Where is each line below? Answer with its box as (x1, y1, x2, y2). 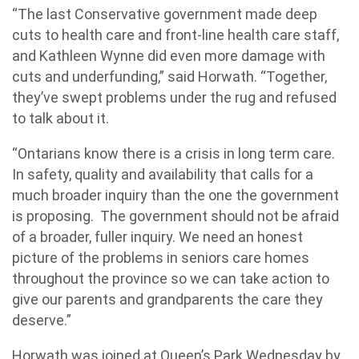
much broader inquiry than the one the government (12, 187, 339, 204)
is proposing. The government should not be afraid (12, 208, 339, 224)
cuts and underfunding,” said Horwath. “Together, (12, 68, 327, 85)
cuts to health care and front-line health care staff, (12, 26, 339, 43)
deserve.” (12, 312, 71, 329)
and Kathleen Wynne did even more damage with (12, 47, 325, 64)
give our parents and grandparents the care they (12, 291, 323, 308)
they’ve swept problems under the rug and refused (12, 89, 337, 106)
